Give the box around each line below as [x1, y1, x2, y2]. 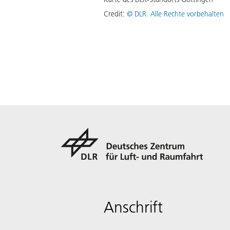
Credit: [104, 9, 127, 18]
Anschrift [104, 198, 163, 217]
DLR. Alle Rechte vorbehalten [135, 9, 224, 18]
